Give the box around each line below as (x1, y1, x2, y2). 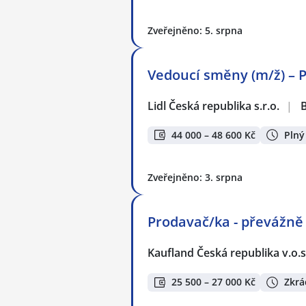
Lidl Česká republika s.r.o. (148, 98, 281, 113)
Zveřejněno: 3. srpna (148, 171, 242, 184)
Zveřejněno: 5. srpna (148, 23, 242, 37)
